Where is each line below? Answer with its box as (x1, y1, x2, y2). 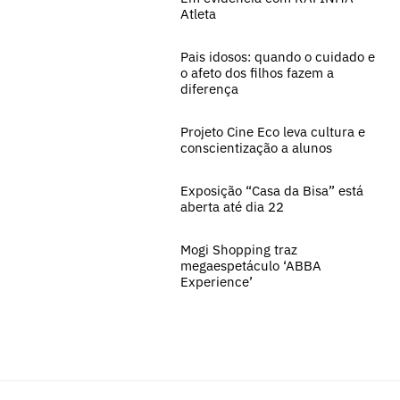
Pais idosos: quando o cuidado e (180, 47, 375, 65)
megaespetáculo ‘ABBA (180, 256, 321, 274)
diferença (180, 79, 238, 97)
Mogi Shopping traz (180, 240, 297, 258)
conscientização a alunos (180, 138, 332, 156)
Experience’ (180, 272, 253, 290)
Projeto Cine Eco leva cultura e (180, 122, 365, 140)
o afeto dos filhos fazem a (180, 63, 334, 81)
